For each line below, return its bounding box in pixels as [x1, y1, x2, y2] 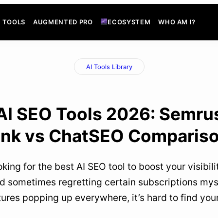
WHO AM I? [158, 18, 196, 26]
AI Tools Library [86, 62, 132, 71]
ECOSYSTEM [108, 18, 151, 26]
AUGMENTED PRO [33, 18, 93, 26]
